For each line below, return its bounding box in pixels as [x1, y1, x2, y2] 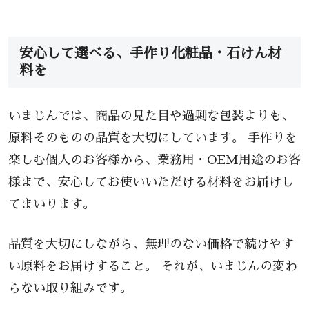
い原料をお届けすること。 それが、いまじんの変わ [8, 259, 297, 272]
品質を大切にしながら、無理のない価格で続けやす [8, 237, 294, 250]
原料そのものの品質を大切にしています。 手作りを [8, 132, 297, 145]
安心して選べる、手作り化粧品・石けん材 [19, 46, 281, 61]
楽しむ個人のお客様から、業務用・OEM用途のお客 [8, 154, 301, 167]
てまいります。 [8, 198, 95, 211]
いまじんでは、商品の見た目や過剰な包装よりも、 [8, 110, 294, 123]
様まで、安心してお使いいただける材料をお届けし [8, 176, 294, 189]
